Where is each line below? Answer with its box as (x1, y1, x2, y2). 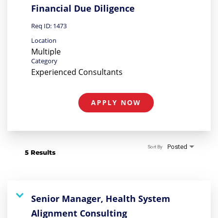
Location (31, 36, 56, 45)
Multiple (31, 46, 61, 56)
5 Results (25, 148, 55, 156)
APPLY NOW (91, 97, 141, 107)
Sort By (147, 144, 163, 150)
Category (31, 56, 57, 65)
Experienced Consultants (31, 66, 123, 77)
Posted (167, 143, 187, 150)
